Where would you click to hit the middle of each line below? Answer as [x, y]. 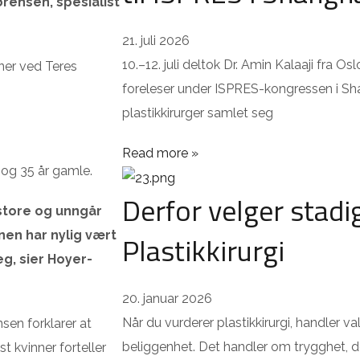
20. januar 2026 [167, 298]
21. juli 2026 [156, 40]
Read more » [160, 153]
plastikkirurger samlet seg [198, 112]
